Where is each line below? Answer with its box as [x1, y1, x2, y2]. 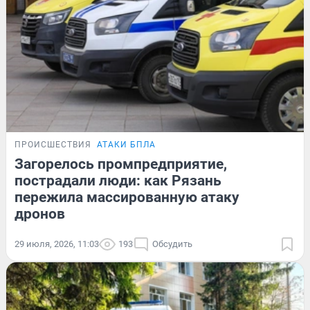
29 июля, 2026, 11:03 [15, 238, 99, 249]
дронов [15, 205, 65, 222]
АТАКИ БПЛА [97, 139, 156, 149]
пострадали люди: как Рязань [15, 172, 221, 189]
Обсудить [152, 238, 192, 249]
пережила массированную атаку [15, 188, 239, 206]
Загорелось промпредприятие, [15, 155, 227, 172]
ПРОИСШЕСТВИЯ [15, 139, 91, 149]
